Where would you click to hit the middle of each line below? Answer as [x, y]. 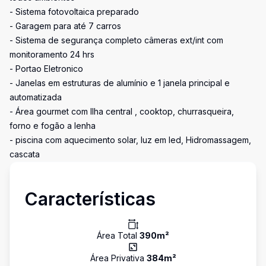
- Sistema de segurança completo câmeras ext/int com [116, 40]
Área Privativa [118, 258]
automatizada [36, 97]
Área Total [118, 235]
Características [90, 199]
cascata [25, 154]
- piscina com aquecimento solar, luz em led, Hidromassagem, [130, 140]
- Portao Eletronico [46, 69]
